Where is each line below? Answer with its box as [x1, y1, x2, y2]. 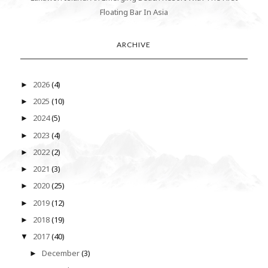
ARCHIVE [117, 39, 151, 49]
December [42, 248, 82, 259]
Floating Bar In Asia [99, 6, 168, 17]
